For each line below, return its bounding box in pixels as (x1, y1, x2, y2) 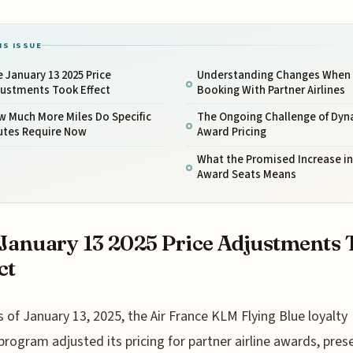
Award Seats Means (196, 165, 296, 183)
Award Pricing (196, 124, 266, 141)
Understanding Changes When (196, 67, 351, 84)
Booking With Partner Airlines (196, 82, 345, 99)
